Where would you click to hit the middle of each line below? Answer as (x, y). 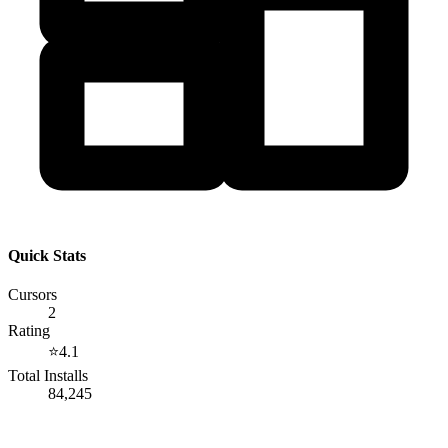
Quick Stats (47, 256)
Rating (29, 331)
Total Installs (48, 376)
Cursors (32, 295)
